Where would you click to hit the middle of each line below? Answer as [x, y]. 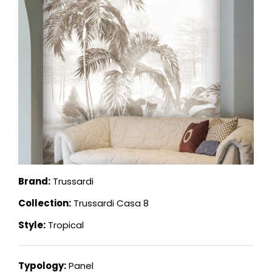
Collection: [45, 203]
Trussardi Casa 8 [110, 203]
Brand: [34, 182]
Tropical [65, 225]
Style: [32, 225]
